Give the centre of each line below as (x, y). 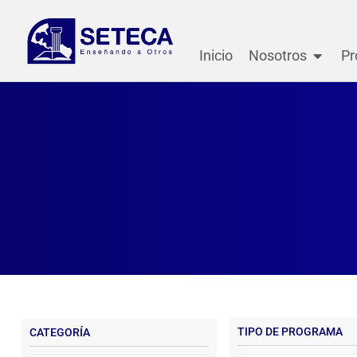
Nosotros (277, 55)
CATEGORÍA (59, 333)
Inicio (216, 55)
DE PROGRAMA (303, 332)
